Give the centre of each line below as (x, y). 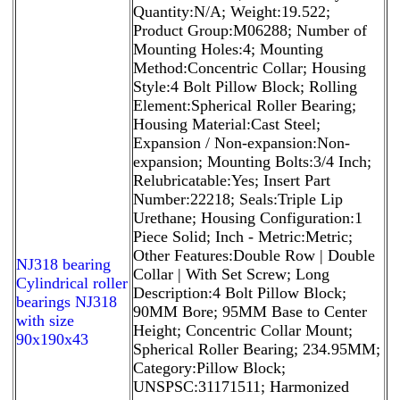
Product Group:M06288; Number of (250, 30)
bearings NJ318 (67, 301)
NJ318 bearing (63, 264)
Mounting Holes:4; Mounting (228, 49)
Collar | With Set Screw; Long (231, 274)
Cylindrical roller (72, 283)
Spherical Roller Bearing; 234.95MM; (257, 349)
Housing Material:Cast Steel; (227, 124)
